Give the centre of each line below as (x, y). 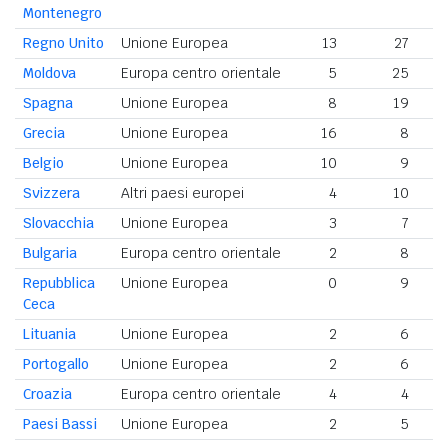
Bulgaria (50, 253)
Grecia (44, 133)
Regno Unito (63, 43)
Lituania (49, 334)
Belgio (43, 163)
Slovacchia (58, 223)
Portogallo (56, 364)
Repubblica (59, 283)
